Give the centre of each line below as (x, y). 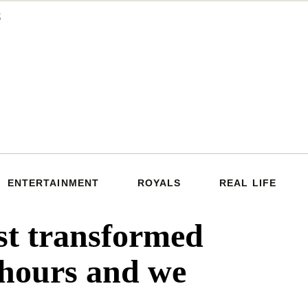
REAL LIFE (248, 183)
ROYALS (159, 183)
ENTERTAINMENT (53, 183)
